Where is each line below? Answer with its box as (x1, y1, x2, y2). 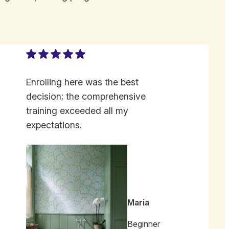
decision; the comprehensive (26, 91, 146, 102)
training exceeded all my (26, 105, 128, 117)
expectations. (26, 120, 82, 131)
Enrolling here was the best (26, 77, 139, 88)
